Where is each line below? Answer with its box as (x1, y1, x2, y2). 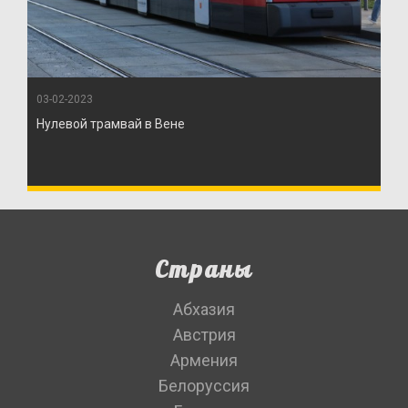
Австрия (172, 324, 236, 344)
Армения (170, 350, 238, 370)
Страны (155, 253, 253, 284)
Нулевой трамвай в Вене (36, 116, 185, 131)
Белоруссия (158, 375, 250, 395)
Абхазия (173, 299, 235, 319)
